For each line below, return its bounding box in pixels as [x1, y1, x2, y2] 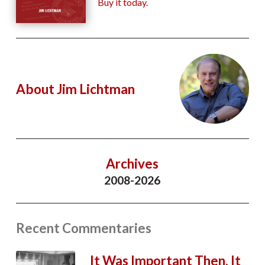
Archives [106, 156, 159, 172]
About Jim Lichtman [15, 80, 135, 97]
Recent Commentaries [15, 220, 151, 237]
